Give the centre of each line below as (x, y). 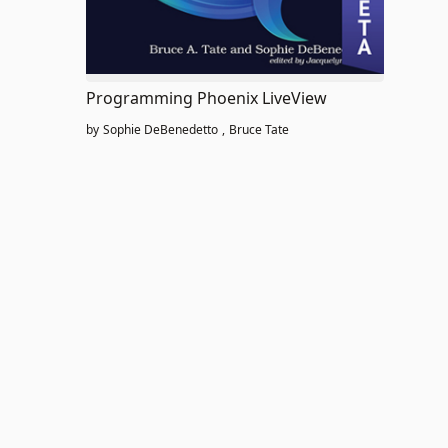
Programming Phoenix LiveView (206, 97)
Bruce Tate (259, 129)
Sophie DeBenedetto (160, 129)
